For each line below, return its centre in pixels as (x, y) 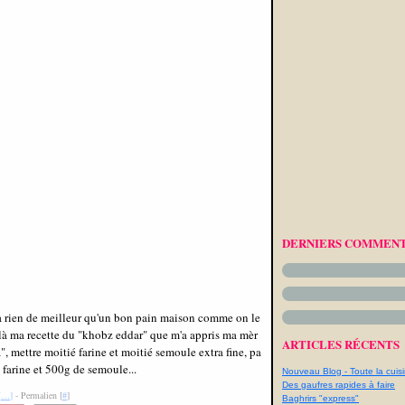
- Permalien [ (38, 395)
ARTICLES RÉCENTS (341, 344)
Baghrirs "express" (320, 398)
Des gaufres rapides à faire (339, 385)
